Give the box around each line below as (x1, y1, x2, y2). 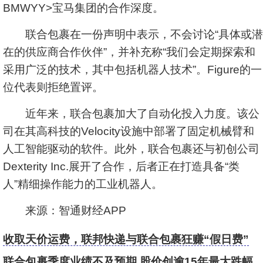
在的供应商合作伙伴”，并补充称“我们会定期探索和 (3, 46, 255, 58)
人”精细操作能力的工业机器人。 (3, 178, 163, 190)
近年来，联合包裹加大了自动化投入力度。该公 (3, 107, 259, 120)
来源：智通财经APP (3, 204, 126, 217)
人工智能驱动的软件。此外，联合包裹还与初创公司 (3, 143, 259, 155)
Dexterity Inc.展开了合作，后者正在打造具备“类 (3, 160, 240, 173)
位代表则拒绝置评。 (3, 81, 103, 93)
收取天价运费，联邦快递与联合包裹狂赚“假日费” (3, 233, 249, 245)
